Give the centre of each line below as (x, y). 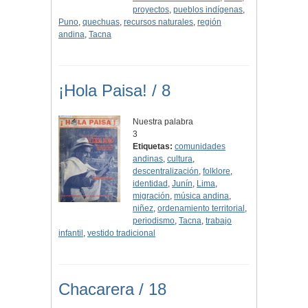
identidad (151, 184)
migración (152, 196)
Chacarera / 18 (112, 289)
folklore (217, 172)
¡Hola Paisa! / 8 (114, 91)
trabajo (219, 221)
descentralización (166, 172)
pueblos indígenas (208, 10)
